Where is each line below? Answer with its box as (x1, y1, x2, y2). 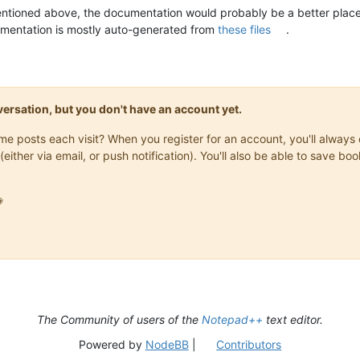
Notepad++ (202, 312, 263, 326)
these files (218, 22, 271, 36)
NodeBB (145, 337, 189, 351)
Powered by (78, 337, 145, 351)
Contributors (216, 337, 282, 351)
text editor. (263, 312, 323, 326)
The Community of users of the (37, 312, 202, 326)
